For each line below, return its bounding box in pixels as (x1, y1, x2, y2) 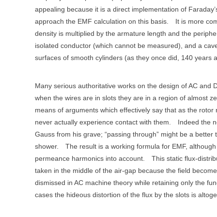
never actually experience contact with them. (35, 118, 171, 126)
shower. (35, 142, 59, 151)
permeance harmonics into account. (35, 155, 145, 163)
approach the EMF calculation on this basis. (35, 17, 169, 25)
